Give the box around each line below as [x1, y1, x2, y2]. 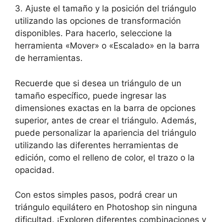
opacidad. [15, 165, 55, 175]
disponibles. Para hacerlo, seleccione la [15, 28, 172, 38]
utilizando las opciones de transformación [15, 16, 181, 26]
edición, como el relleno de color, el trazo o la [15, 152, 195, 163]
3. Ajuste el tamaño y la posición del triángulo [15, 3, 196, 13]
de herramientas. [15, 53, 83, 63]
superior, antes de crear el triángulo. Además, [15, 115, 197, 125]
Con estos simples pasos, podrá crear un [15, 190, 177, 200]
